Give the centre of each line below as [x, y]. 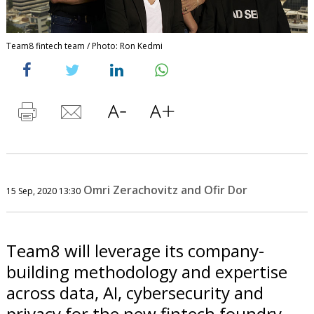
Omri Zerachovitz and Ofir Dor [165, 190]
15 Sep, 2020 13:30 [43, 191]
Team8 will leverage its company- [135, 250]
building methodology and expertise [146, 271]
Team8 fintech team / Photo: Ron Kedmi [84, 46]
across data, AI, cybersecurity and [135, 292]
